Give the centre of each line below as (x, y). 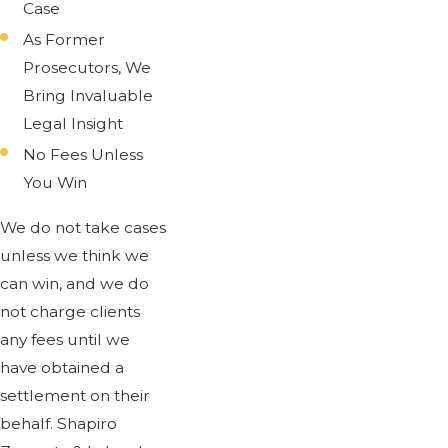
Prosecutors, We (87, 68)
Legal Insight (73, 124)
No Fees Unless (83, 155)
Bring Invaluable (88, 96)
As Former (64, 40)
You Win (55, 183)
